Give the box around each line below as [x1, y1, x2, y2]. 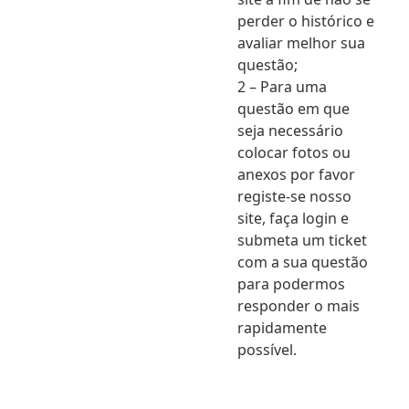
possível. [237, 340, 297, 361]
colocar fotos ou [237, 142, 351, 163]
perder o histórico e [237, 11, 374, 32]
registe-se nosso [237, 186, 351, 207]
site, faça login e [237, 208, 349, 229]
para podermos [237, 274, 345, 295]
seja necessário [237, 121, 343, 142]
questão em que [237, 99, 350, 120]
